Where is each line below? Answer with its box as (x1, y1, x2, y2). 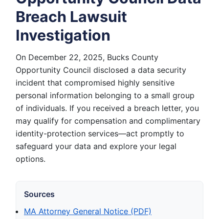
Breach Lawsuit (16, 8, 127, 25)
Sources (24, 189, 55, 199)
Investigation (16, 26, 110, 44)
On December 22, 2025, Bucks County (16, 52, 158, 62)
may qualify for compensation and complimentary (16, 115, 200, 126)
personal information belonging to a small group (16, 90, 195, 100)
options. (16, 153, 45, 164)
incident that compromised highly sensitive (16, 77, 175, 88)
